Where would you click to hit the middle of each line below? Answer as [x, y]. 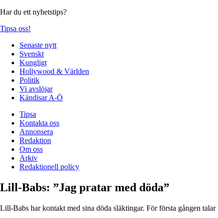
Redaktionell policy [49, 166]
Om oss [31, 149]
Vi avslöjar [36, 89]
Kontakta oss [39, 123]
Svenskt [32, 54]
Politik [29, 80]
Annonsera [36, 131]
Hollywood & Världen [54, 71]
